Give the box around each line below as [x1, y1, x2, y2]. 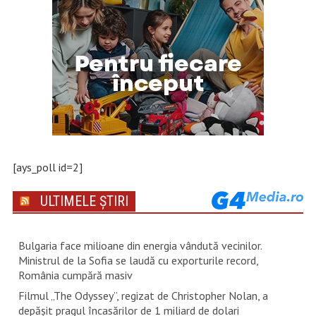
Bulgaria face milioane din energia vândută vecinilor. [18, 238, 262, 253]
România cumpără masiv [18, 267, 133, 282]
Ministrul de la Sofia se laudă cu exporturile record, [18, 253, 258, 267]
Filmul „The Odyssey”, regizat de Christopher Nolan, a [18, 288, 268, 303]
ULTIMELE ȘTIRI [39, 192, 128, 209]
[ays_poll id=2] [12, 159, 83, 174]
